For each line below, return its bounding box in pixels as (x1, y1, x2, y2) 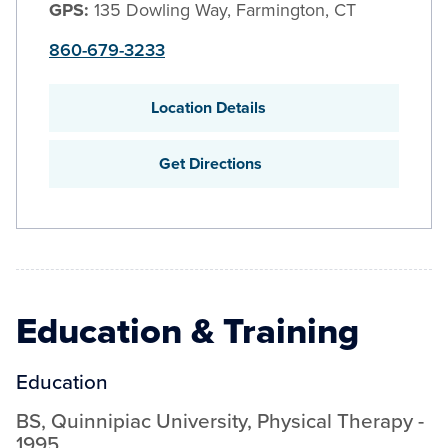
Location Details (150, 96, 266, 119)
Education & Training (16, 304, 359, 357)
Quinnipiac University (51, 406, 247, 436)
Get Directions (158, 152, 262, 175)
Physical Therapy (257, 406, 413, 436)
